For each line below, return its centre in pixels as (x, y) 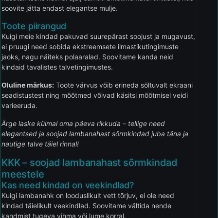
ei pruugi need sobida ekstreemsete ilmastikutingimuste (90, 46)
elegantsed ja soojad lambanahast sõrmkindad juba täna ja (95, 133)
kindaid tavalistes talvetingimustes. (57, 67)
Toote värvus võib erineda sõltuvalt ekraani (123, 85)
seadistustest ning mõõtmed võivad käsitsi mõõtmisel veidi (95, 95)
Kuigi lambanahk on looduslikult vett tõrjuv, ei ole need (88, 195)
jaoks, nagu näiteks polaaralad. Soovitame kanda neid (87, 56)
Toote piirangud (34, 26)
